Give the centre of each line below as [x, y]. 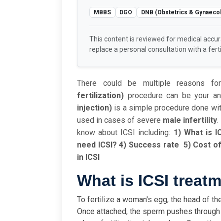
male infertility [190, 120]
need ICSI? [97, 145]
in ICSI [88, 157]
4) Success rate [150, 145]
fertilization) [100, 96]
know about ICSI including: [124, 133]
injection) [94, 108]
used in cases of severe [120, 120]
